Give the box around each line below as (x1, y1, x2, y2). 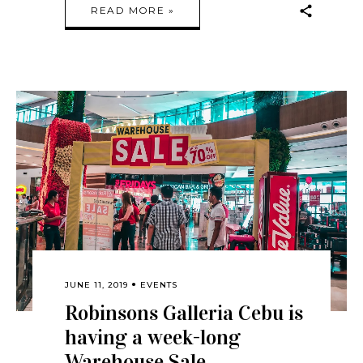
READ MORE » (91, 3, 175, 16)
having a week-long (65, 324, 241, 350)
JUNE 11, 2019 (65, 279, 129, 290)
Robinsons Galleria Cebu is (65, 300, 304, 326)
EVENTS (140, 279, 178, 290)
